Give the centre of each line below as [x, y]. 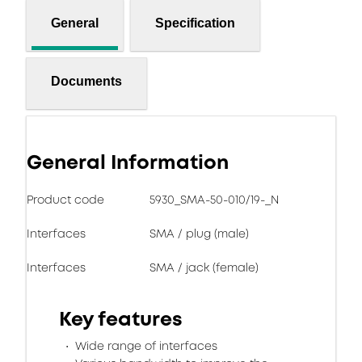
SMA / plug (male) [199, 234]
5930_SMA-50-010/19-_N [214, 200]
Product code [65, 200]
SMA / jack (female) [204, 267]
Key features [121, 319]
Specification [195, 23]
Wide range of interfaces [145, 346]
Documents [86, 81]
